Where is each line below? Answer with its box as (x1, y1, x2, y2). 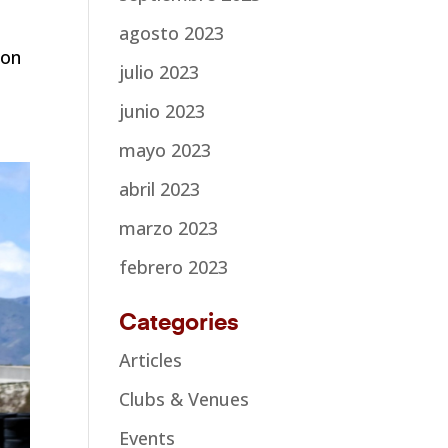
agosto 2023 (119, 20, 225, 45)
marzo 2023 (119, 215, 219, 240)
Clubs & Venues (119, 386, 250, 411)
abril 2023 (119, 176, 201, 201)
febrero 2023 (119, 254, 229, 279)
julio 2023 (119, 59, 200, 84)
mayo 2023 (119, 137, 212, 162)
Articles (119, 347, 183, 372)
